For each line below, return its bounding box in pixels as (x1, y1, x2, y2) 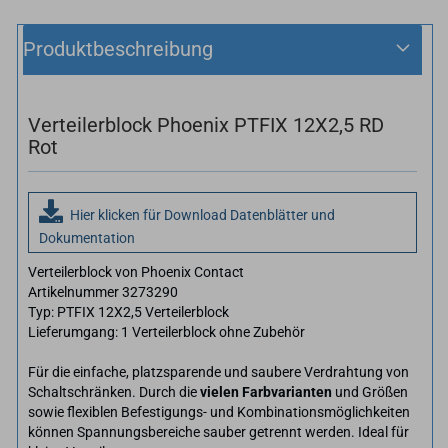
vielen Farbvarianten (200, 383, 332, 400)
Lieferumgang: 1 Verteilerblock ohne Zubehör (28, 323, 305, 340)
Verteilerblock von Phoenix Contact (28, 263, 244, 280)
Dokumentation (39, 229, 135, 246)
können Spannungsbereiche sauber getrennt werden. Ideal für (28, 423, 409, 440)
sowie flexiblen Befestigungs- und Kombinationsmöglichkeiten (28, 403, 410, 420)
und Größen (332, 383, 408, 400)
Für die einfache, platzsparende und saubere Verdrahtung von (28, 363, 409, 380)
